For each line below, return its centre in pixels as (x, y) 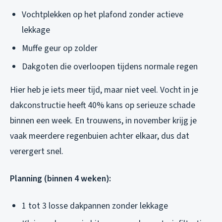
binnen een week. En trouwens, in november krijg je (103, 120)
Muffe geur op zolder (60, 48)
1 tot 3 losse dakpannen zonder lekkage (95, 206)
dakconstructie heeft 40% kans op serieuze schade (103, 105)
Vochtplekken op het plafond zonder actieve (103, 15)
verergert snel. (37, 151)
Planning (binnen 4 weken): (60, 178)
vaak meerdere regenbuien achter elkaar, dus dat (100, 136)
